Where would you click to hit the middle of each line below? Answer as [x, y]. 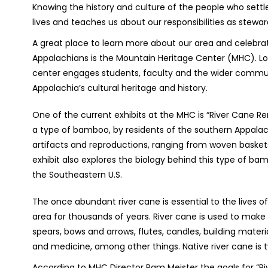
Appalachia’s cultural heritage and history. [120, 88]
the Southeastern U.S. [78, 175]
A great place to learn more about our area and [133, 43]
